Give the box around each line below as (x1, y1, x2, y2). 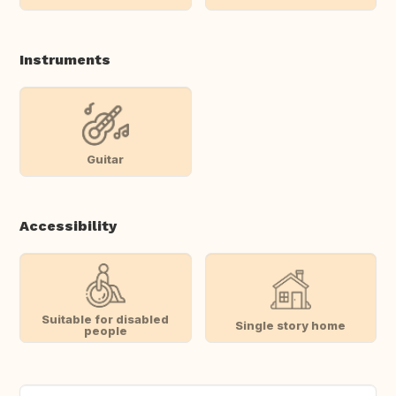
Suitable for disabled (42, 312, 170, 327)
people (83, 324, 127, 339)
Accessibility (19, 217, 117, 235)
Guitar (87, 151, 125, 166)
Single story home (235, 317, 346, 332)
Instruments (19, 51, 110, 69)
